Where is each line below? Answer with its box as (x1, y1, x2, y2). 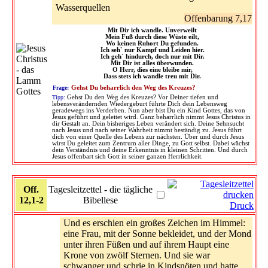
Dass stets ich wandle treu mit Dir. (103, 72, 201, 80)
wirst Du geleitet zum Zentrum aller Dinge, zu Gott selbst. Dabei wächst (52, 139, 249, 147)
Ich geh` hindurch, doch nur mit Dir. (100, 53, 205, 60)
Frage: (53, 84, 69, 91)
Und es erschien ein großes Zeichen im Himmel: (63, 217, 245, 228)
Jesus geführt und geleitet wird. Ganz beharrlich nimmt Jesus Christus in (52, 113, 251, 120)
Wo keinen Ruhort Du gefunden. (106, 39, 199, 47)
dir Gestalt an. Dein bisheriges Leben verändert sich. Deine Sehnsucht (52, 120, 244, 127)
